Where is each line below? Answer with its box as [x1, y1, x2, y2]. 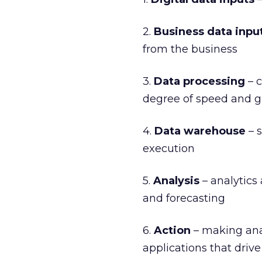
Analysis [153, 174, 199, 187]
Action [154, 224, 191, 237]
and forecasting [143, 192, 225, 205]
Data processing [154, 75, 245, 88]
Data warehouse [154, 125, 246, 137]
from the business [143, 43, 237, 56]
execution [143, 142, 195, 155]
